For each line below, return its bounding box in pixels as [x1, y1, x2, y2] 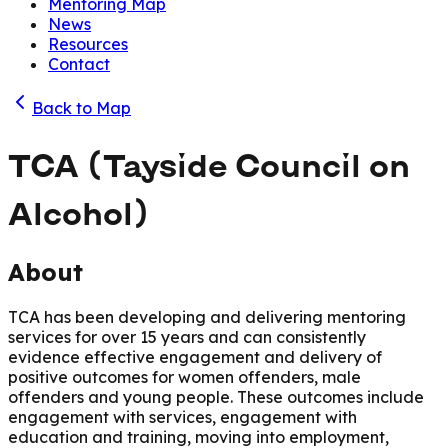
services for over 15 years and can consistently [8, 326, 366, 347]
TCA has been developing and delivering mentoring [8, 306, 406, 327]
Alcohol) [8, 192, 149, 231]
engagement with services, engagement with [8, 406, 357, 427]
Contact [48, 54, 110, 75]
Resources [48, 34, 128, 55]
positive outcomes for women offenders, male [8, 366, 361, 387]
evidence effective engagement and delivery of [8, 346, 382, 367]
